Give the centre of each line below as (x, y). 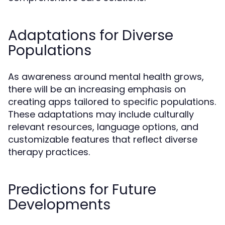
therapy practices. (49, 152)
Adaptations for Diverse (91, 35)
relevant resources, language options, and (103, 127)
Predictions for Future (82, 189)
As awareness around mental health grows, (106, 76)
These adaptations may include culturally (101, 114)
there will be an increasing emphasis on (97, 89)
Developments (59, 204)
